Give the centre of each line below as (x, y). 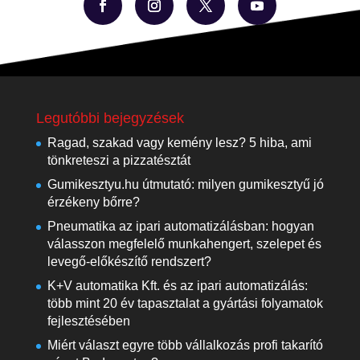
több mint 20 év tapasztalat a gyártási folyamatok (185, 303)
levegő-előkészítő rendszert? (129, 261)
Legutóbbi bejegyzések (110, 118)
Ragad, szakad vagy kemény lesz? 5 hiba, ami (179, 142)
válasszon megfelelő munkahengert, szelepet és (184, 243)
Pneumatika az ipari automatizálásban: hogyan (180, 226)
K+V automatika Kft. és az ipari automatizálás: (177, 285)
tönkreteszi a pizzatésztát (119, 160)
